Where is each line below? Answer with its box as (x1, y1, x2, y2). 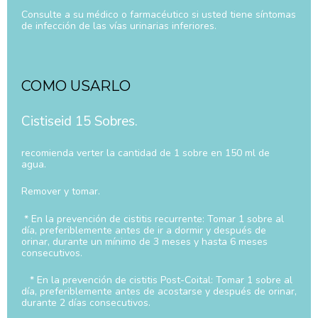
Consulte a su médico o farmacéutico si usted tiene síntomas (21, 7, 296, 21)
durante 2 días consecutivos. (21, 296, 150, 310)
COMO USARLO (21, 77, 131, 94)
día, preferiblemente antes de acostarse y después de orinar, (21, 285, 297, 299)
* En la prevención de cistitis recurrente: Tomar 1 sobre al (21, 212, 284, 226)
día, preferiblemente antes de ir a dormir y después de (21, 223, 266, 237)
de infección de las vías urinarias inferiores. (21, 18, 216, 33)
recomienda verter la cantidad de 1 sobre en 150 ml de (21, 146, 270, 160)
